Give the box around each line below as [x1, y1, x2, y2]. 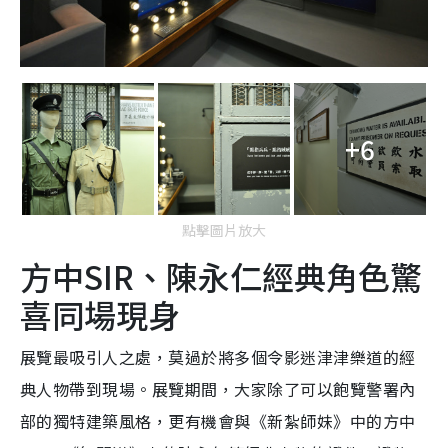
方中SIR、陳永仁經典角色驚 [20, 252, 422, 299]
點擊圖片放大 [182, 219, 266, 240]
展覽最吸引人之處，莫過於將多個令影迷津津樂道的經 [20, 344, 416, 369]
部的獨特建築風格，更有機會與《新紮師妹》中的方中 [20, 408, 416, 433]
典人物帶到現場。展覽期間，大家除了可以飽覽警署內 [20, 376, 416, 401]
